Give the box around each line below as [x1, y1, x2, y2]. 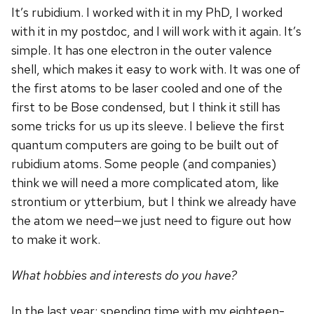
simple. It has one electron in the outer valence [11, 42, 272, 59]
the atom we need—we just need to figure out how [11, 212, 292, 229]
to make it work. [11, 231, 100, 248]
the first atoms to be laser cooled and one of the [11, 80, 282, 97]
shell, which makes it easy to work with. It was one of [11, 61, 301, 78]
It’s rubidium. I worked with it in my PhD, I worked [11, 4, 282, 21]
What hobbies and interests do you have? [11, 267, 237, 284]
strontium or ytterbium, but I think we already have [11, 193, 296, 210]
